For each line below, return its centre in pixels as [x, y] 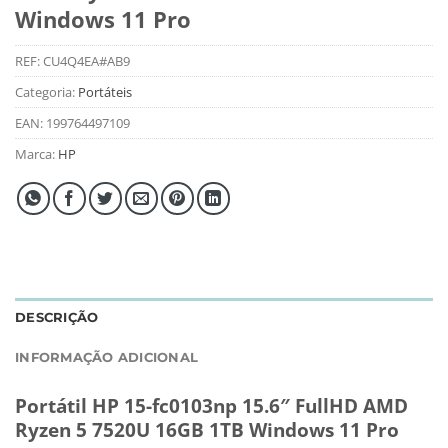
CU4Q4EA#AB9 [86, 60]
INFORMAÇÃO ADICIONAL [107, 357]
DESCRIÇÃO [57, 317]
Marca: [36, 153]
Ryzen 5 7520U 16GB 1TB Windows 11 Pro [207, 429]
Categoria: [46, 91]
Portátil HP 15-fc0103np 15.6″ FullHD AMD [211, 405]
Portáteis [105, 91]
